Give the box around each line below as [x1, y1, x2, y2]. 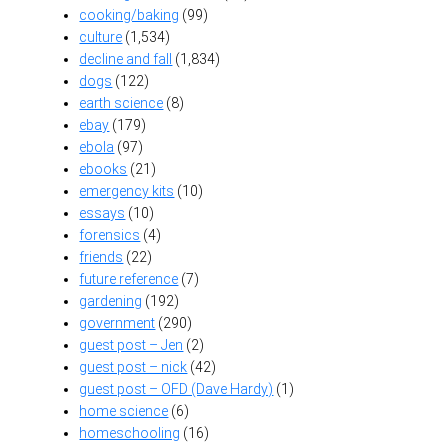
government [79, 314, 156, 331]
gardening [79, 292, 143, 309]
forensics [79, 226, 141, 243]
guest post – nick [79, 358, 188, 375]
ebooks [79, 160, 128, 177]
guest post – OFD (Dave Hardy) [79, 380, 274, 397]
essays [79, 204, 126, 221]
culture [79, 28, 123, 45]
